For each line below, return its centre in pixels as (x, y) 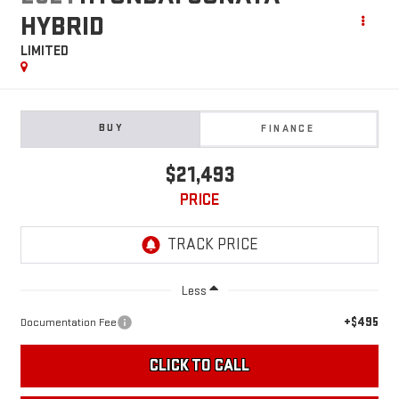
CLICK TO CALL (199, 365)
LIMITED (44, 51)
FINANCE (288, 128)
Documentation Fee (68, 322)
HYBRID (62, 26)
